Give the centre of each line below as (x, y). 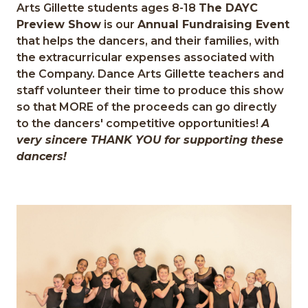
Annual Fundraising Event (214, 24)
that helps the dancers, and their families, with (148, 41)
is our (120, 24)
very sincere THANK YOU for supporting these (150, 140)
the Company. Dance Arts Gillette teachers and (151, 74)
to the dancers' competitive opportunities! (139, 123)
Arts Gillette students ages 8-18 (108, 8)
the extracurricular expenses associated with (146, 57)
